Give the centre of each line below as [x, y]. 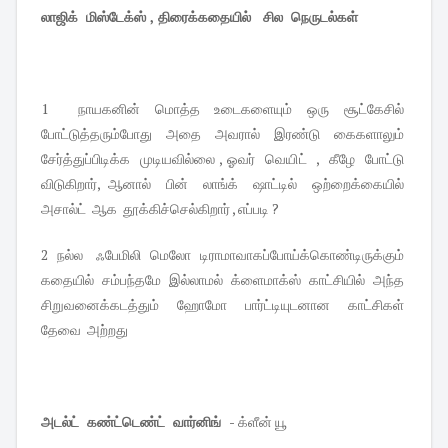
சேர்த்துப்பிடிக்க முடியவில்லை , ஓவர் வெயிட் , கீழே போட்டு [224, 158]
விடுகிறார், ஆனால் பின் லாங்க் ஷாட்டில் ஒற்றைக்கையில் [224, 183]
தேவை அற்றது [86, 329]
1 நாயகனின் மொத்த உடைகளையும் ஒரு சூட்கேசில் [224, 108]
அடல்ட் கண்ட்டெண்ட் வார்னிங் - [138, 421]
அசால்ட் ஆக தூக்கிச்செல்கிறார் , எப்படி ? [161, 208]
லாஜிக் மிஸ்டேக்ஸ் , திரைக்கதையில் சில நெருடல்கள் [201, 16]
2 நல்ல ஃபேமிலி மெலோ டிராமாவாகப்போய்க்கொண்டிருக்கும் [224, 254]
